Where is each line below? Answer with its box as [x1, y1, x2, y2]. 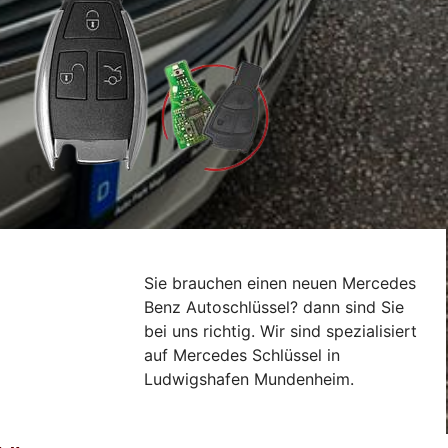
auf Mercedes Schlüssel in [144, 345, 341, 366]
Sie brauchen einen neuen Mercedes [144, 273, 417, 294]
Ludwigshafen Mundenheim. [144, 369, 355, 390]
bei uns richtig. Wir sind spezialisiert [144, 321, 418, 342]
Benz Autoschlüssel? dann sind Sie [144, 297, 405, 318]
